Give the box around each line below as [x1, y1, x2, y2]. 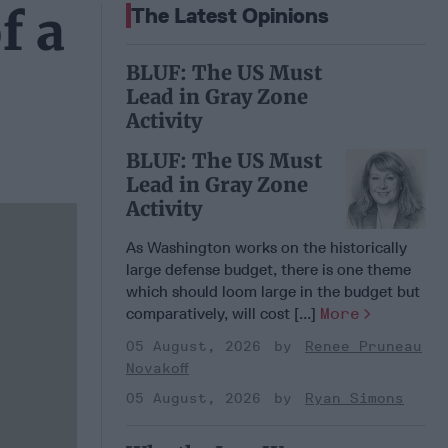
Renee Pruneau [305, 337, 422, 355]
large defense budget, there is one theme [126, 259, 411, 279]
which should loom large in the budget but [126, 281, 420, 301]
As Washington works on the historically [126, 237, 407, 257]
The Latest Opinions [131, 2, 329, 28]
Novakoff [126, 359, 189, 377]
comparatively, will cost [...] [126, 303, 320, 323]
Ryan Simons [305, 389, 404, 407]
